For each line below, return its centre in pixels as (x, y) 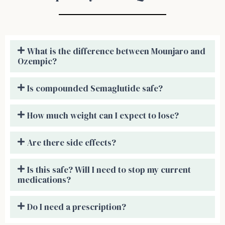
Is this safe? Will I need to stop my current (109, 170)
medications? (44, 180)
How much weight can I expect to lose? (103, 116)
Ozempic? (37, 62)
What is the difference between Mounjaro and (117, 51)
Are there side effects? (72, 143)
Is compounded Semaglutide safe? (95, 89)
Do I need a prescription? (77, 207)
